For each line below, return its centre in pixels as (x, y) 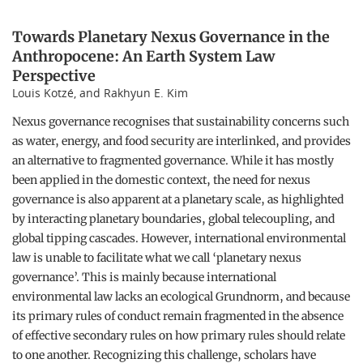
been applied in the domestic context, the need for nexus (161, 180)
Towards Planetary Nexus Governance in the (171, 37)
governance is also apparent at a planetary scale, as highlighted (178, 199)
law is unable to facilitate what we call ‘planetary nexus (157, 258)
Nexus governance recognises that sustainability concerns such (181, 122)
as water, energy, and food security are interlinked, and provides (181, 141)
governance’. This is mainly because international (144, 277)
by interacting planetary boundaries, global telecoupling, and (173, 219)
